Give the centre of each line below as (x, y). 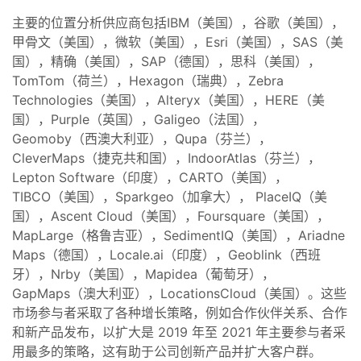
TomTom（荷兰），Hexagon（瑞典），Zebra (148, 80)
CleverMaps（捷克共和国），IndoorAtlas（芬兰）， (166, 158)
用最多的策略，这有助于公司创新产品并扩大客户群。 (167, 351)
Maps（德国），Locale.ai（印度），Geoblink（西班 (166, 254)
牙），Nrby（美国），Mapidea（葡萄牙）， (143, 274)
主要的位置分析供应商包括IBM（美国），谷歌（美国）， (178, 22)
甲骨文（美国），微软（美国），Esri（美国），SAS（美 (178, 41)
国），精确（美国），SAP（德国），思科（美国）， (166, 61)
